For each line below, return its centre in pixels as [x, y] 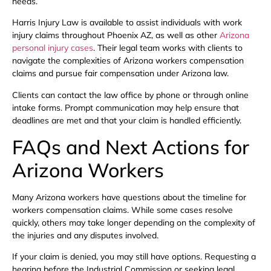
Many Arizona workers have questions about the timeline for [129, 197]
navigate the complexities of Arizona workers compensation [128, 61]
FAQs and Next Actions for [131, 147]
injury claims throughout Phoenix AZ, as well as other [116, 35]
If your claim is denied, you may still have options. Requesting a [134, 257]
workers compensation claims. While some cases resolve [122, 210]
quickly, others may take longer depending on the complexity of [134, 222]
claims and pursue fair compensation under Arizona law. [120, 73]
